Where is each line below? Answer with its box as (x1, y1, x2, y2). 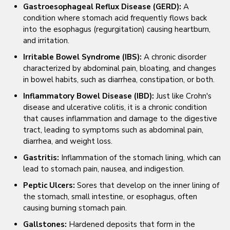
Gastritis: (23, 152, 59, 163)
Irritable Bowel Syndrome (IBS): (23, 52, 142, 62)
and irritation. (23, 35, 69, 46)
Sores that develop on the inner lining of (75, 180, 219, 190)
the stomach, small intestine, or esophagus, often (23, 191, 197, 202)
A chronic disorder (142, 52, 206, 62)
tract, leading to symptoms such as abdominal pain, (23, 125, 203, 135)
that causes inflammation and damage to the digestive (23, 113, 217, 124)
